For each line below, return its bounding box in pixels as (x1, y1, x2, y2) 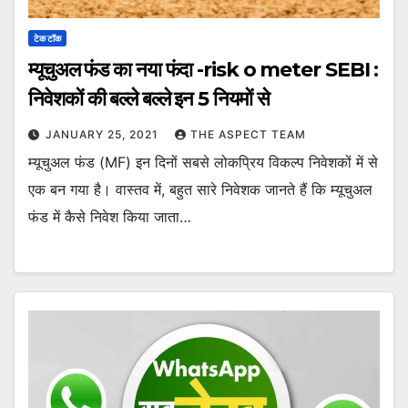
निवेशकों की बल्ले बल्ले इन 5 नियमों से (28, 87, 270, 112)
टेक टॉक (34, 33, 61, 45)
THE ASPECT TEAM (190, 127, 306, 142)
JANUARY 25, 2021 (46, 127, 162, 142)
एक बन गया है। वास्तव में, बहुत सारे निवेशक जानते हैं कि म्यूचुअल (28, 180, 372, 199)
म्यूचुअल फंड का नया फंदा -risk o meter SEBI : (28, 57, 379, 83)
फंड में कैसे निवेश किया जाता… (28, 208, 191, 227)
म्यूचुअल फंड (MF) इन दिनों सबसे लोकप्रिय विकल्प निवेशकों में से (28, 153, 378, 172)
